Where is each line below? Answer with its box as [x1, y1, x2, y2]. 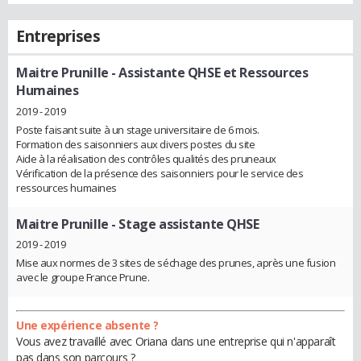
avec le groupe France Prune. [16, 270, 150, 285]
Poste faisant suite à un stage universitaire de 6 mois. [16, 122, 259, 137]
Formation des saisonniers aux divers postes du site [16, 136, 255, 151]
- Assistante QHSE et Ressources [108, 64, 309, 81]
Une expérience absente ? [16, 317, 159, 334]
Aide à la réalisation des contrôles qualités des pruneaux [16, 151, 277, 166]
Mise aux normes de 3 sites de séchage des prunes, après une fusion [16, 255, 336, 271]
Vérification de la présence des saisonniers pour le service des [16, 165, 304, 180]
